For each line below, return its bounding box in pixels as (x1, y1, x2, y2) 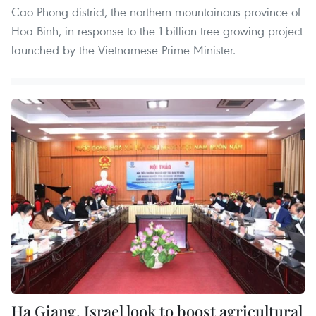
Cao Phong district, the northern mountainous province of (11, 3, 300, 20)
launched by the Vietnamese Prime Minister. (11, 41, 236, 58)
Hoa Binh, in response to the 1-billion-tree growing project (11, 22, 303, 39)
